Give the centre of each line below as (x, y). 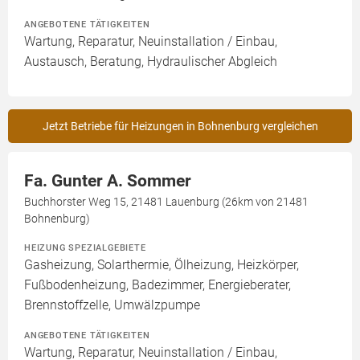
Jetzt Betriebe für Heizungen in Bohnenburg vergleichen (180, 127)
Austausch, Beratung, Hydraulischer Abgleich (151, 62)
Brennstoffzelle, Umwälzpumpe (112, 305)
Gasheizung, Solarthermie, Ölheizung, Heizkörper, (162, 265)
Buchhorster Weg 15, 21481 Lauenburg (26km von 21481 (166, 202)
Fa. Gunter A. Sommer (108, 181)
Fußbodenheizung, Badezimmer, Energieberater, (157, 285)
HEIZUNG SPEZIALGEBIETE (85, 248)
